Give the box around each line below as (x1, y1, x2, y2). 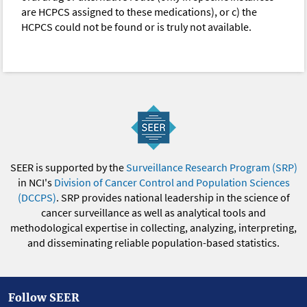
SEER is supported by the (10, 160, 126, 175)
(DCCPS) (17, 191, 56, 205)
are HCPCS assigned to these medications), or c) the (21, 5, 258, 19)
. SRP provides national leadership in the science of (56, 191, 290, 205)
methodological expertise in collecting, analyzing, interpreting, (10, 221, 297, 235)
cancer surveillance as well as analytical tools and (41, 206, 266, 220)
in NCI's (17, 175, 54, 190)
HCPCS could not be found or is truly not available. (21, 20, 252, 34)
